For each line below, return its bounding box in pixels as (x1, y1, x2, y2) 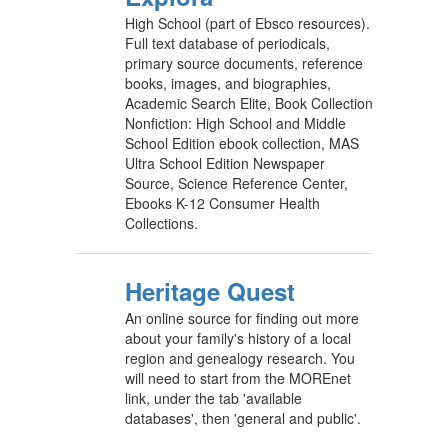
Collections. (125, 213, 198, 233)
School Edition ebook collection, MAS (125, 133, 359, 153)
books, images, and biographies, (125, 73, 331, 93)
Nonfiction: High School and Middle (125, 113, 346, 133)
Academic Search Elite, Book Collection (125, 93, 373, 113)
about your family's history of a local (125, 328, 351, 348)
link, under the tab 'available (125, 388, 302, 408)
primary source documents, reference (125, 53, 363, 73)
